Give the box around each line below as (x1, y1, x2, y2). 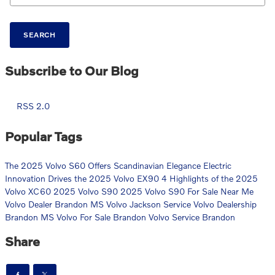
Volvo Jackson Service (106, 198, 193, 209)
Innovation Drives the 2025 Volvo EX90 (5, 172, 161, 184)
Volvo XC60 (5, 185, 53, 196)
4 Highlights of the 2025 (161, 172, 258, 184)
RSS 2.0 (14, 100, 50, 111)
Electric (203, 160, 231, 171)
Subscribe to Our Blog (5, 62, 139, 78)
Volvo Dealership (193, 198, 257, 209)
